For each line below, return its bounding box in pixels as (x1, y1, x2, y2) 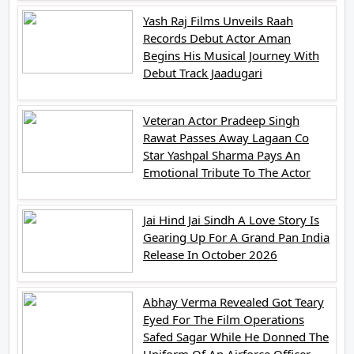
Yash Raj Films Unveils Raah (143, 12, 293, 28)
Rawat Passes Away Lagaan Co (143, 129, 309, 145)
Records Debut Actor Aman (143, 29, 291, 46)
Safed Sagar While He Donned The (143, 328, 329, 345)
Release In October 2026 (143, 246, 277, 262)
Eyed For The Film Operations (143, 311, 304, 327)
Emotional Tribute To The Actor (143, 164, 311, 180)
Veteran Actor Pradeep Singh (143, 111, 299, 128)
